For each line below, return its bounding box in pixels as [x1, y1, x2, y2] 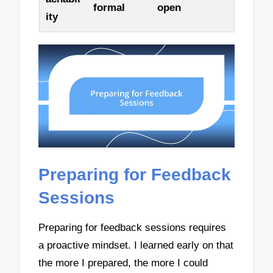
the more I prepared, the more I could [38, 257, 208, 269]
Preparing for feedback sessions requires [38, 222, 227, 234]
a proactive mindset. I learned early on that [38, 239, 234, 252]
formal [93, 1, 125, 13]
